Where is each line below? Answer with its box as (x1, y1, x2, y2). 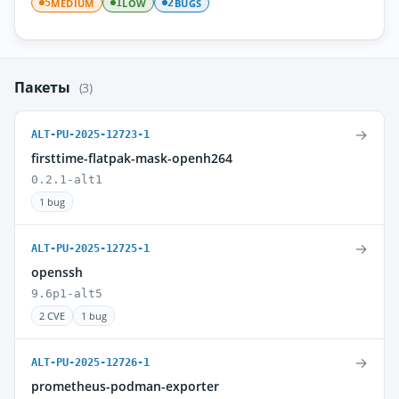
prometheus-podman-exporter (31, 378, 219, 395)
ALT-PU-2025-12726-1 (31, 356, 150, 369)
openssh (31, 264, 83, 281)
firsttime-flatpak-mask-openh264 (31, 150, 232, 167)
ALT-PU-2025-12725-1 (31, 242, 150, 255)
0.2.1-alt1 (31, 173, 102, 186)
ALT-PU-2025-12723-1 (31, 128, 150, 141)
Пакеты (14, 77, 74, 97)
